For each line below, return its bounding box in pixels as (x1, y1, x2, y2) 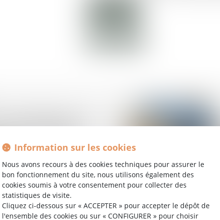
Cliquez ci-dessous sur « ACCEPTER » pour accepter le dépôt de (2, 200, 210, 210)
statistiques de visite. (2, 190, 72, 200)
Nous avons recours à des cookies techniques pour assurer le (2, 159, 204, 169)
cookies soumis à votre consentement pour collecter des (2, 180, 187, 190)
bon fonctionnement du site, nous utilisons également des (2, 169, 194, 179)
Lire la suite (94, 6, 133, 17)
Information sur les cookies (14, 141, 136, 153)
